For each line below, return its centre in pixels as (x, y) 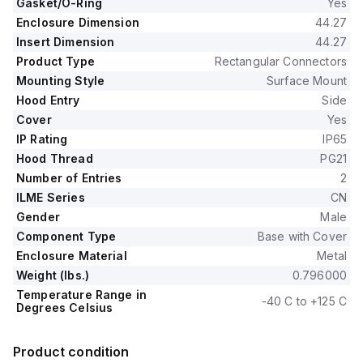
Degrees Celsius (65, 307)
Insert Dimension (66, 42)
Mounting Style (61, 81)
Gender (38, 217)
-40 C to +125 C (304, 301)
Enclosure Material (72, 256)
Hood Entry (48, 100)
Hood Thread (55, 158)
